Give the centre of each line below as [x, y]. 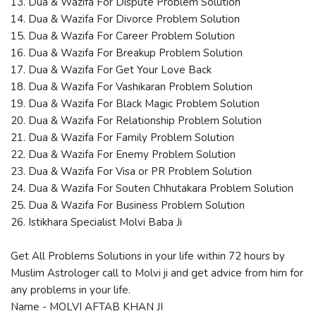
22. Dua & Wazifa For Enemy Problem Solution [123, 154]
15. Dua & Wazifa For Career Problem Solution [123, 36]
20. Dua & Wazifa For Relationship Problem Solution [136, 120]
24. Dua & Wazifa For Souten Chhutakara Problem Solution [152, 188]
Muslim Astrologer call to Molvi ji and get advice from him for [157, 273]
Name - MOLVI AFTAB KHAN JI [87, 306]
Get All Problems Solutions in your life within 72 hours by [148, 256]
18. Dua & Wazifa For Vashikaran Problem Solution [132, 86]
